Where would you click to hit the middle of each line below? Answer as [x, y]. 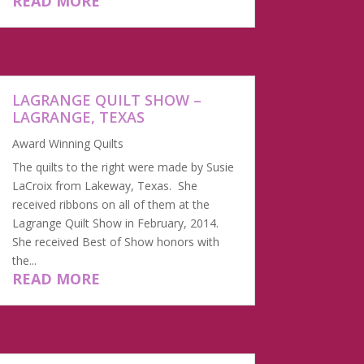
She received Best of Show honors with [115, 241]
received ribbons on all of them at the [110, 204]
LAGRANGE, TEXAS [78, 117]
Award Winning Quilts [67, 143]
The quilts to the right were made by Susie [123, 167]
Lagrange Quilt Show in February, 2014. [117, 223]
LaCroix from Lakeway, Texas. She [104, 185]
